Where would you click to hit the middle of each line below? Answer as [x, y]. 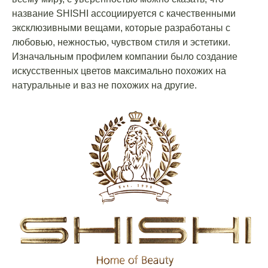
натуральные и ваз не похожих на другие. [104, 86]
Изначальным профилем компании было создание [125, 57]
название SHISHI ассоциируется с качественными [124, 14]
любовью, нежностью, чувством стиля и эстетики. [121, 42]
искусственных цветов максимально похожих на [119, 71]
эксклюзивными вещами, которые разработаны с [121, 28]
